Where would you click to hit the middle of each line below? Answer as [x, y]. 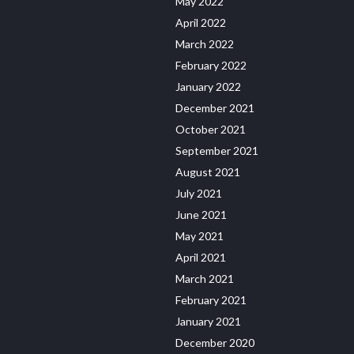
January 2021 [208, 321]
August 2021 [208, 171]
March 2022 [205, 43]
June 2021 [201, 214]
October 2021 [211, 129]
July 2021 [199, 193]
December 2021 [215, 107]
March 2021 [205, 278]
